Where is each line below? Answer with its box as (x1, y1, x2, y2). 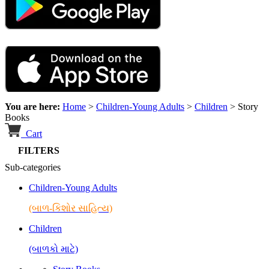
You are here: (5, 101, 62, 112)
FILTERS (11, 145, 59, 156)
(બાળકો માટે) (29, 244, 78, 255)
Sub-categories (5, 162, 61, 173)
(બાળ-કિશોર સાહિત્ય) (29, 203, 112, 214)
